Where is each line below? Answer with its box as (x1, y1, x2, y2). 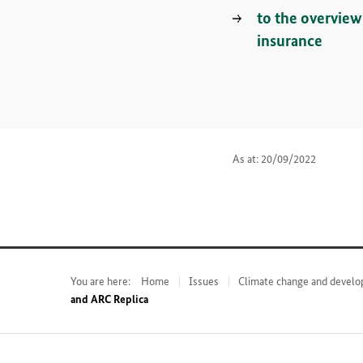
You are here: (70, 274, 130, 288)
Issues (189, 274, 219, 288)
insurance (257, 30, 322, 50)
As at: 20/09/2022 (233, 152, 316, 166)
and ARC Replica (70, 292, 148, 306)
